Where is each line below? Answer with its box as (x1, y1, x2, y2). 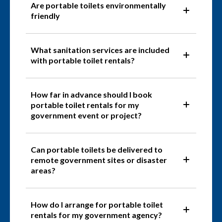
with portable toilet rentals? (31, 55, 135, 65)
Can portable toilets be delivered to (31, 145, 163, 155)
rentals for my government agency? (31, 210, 162, 220)
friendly (31, 11, 60, 21)
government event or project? (31, 111, 142, 120)
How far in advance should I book (31, 90, 152, 100)
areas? (31, 166, 55, 175)
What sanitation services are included (31, 45, 169, 55)
